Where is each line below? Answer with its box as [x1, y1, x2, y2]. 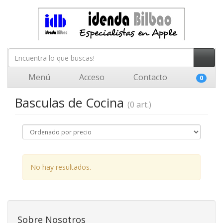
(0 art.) [127, 99, 151, 110]
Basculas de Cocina [15, 94, 127, 111]
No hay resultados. [30, 162, 91, 172]
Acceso [77, 72, 105, 83]
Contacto [131, 72, 167, 83]
